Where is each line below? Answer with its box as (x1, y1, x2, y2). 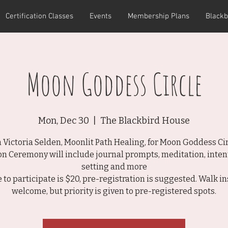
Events (90, 12, 111, 21)
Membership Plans (128, 12, 189, 21)
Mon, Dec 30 (38, 115, 89, 127)
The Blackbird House (100, 115, 190, 127)
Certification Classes (6, 12, 73, 21)
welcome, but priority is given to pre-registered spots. (12, 186, 216, 196)
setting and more (81, 162, 147, 172)
